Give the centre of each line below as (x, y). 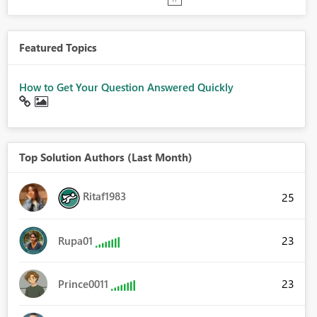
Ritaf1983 (104, 196)
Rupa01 (75, 241)
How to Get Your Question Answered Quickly (126, 87)
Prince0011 (83, 284)
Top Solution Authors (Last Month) (105, 157)
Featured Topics (58, 48)
